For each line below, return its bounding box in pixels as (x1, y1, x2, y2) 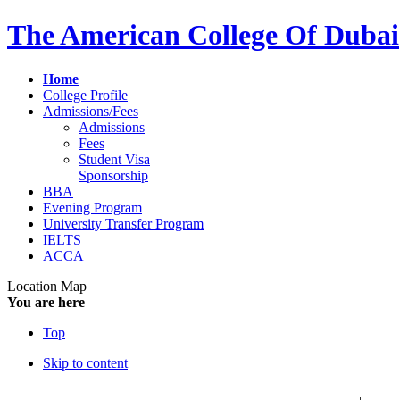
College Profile (43, 87, 128, 103)
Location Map (7, 278, 87, 294)
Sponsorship (79, 167, 148, 183)
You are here (7, 294, 85, 310)
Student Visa (79, 151, 150, 167)
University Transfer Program (43, 215, 204, 231)
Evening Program (43, 199, 142, 215)
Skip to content (43, 354, 128, 371)
